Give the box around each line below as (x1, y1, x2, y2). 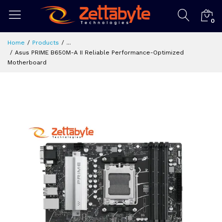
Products (32, 39, 59, 46)
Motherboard (7, 59, 47, 66)
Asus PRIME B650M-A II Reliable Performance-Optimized (15, 49, 184, 56)
